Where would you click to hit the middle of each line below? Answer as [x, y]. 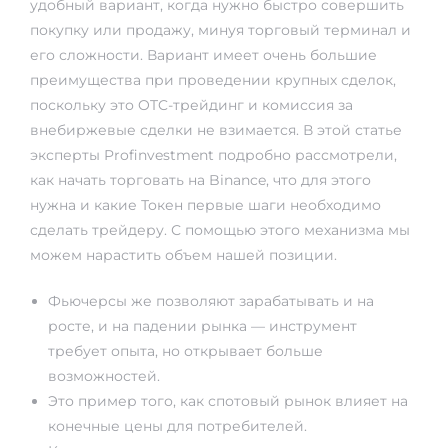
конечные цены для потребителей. [178, 426]
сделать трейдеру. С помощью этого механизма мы [220, 230]
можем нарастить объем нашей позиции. [183, 255]
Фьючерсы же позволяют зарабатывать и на [211, 301]
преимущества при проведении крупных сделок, [213, 80]
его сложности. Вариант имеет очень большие [203, 55]
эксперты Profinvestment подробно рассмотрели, [213, 155]
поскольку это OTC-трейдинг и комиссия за [191, 105]
